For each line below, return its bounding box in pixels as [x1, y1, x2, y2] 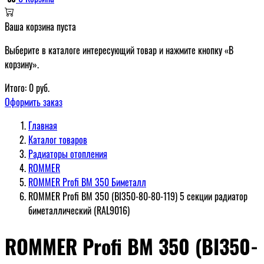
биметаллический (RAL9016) [28, 203, 130, 217]
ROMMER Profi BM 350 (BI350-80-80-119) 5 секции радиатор [28, 189, 247, 203]
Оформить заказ [5, 95, 62, 109]
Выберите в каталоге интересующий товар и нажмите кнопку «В [5, 43, 233, 57]
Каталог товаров [28, 133, 87, 147]
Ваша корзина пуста [5, 19, 76, 34]
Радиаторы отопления [28, 147, 107, 161]
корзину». [5, 57, 39, 71]
